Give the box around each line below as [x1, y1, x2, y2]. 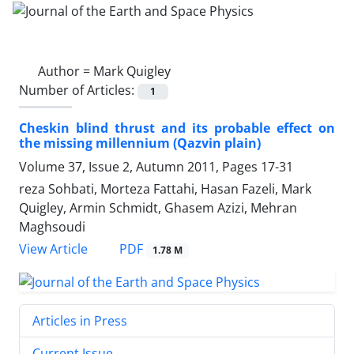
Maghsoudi [19, 217, 85, 235]
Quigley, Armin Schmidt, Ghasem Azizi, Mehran [19, 198, 297, 217]
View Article [19, 240, 88, 258]
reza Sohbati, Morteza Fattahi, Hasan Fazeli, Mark [19, 179, 311, 198]
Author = [38, 62, 93, 80]
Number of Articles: [19, 81, 137, 99]
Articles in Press [32, 311, 127, 330]
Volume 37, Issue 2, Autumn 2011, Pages [19, 157, 261, 175]
